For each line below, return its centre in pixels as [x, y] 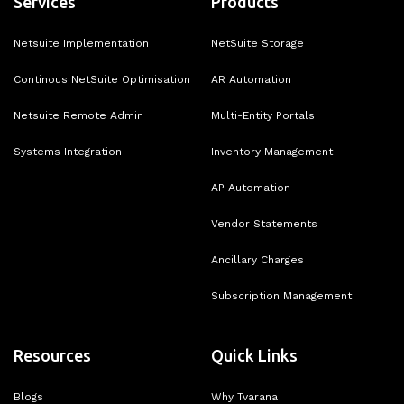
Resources [52, 355]
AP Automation [251, 187]
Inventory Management [272, 151]
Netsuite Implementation [81, 43]
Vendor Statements [264, 223]
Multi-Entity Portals [263, 115]
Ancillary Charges [257, 259]
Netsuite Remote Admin [78, 115]
